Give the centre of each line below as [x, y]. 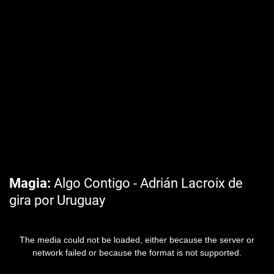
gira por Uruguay [57, 200]
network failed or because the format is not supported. [137, 253]
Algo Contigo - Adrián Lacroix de [147, 183]
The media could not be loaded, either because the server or [137, 240]
